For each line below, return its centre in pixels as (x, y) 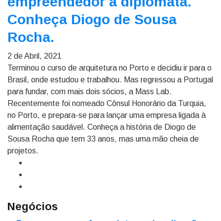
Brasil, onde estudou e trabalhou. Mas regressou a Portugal (110, 80)
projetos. (23, 151)
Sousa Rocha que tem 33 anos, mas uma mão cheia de (103, 139)
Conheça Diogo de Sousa (92, 19)
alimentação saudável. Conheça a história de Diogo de (102, 127)
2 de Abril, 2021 (35, 56)
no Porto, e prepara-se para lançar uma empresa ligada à (107, 115)
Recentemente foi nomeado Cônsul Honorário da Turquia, (107, 103)
